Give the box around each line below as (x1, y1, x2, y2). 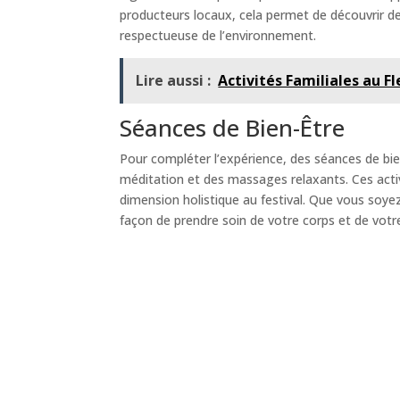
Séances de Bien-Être (120, 111, 346, 144)
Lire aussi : (136, 70, 212, 90)
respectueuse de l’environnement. (120, 26, 317, 44)
